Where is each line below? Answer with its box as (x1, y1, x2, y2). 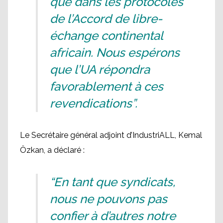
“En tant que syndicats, (50, 175, 175, 190)
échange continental (50, 28, 163, 43)
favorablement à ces (50, 79, 163, 94)
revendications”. (50, 96, 137, 111)
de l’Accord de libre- (50, 11, 162, 26)
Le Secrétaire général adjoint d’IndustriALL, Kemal (20, 130, 202, 140)
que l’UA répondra (50, 62, 150, 77)
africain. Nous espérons (50, 45, 180, 60)
